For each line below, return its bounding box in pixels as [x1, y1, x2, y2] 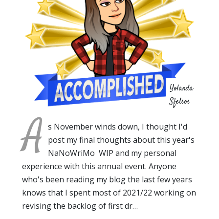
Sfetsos [170, 96, 190, 108]
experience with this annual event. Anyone [22, 161, 176, 172]
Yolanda [170, 83, 193, 95]
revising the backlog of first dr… [22, 200, 138, 212]
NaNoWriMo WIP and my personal [48, 148, 176, 159]
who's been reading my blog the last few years [22, 174, 192, 185]
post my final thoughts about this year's [48, 134, 197, 146]
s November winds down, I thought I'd [48, 121, 187, 132]
